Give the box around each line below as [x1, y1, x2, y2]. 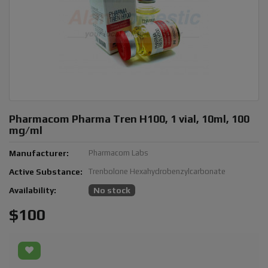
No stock [93, 185, 130, 195]
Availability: [9, 185, 56, 195]
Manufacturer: [9, 148, 69, 158]
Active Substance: [9, 166, 83, 176]
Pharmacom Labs [89, 148, 148, 157]
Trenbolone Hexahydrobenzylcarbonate [89, 166, 226, 176]
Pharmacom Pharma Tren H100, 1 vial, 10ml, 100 [9, 112, 249, 125]
